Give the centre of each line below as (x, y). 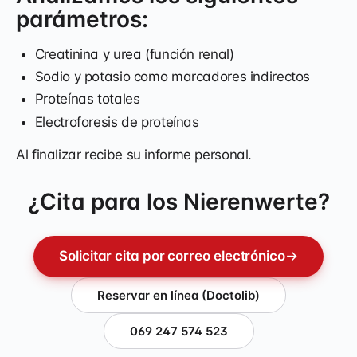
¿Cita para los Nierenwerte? (178, 201)
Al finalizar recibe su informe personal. (134, 154)
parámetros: (82, 19)
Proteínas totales (87, 99)
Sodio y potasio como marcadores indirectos (173, 77)
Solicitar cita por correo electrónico (172, 256)
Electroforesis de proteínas (117, 122)
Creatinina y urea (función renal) (134, 54)
